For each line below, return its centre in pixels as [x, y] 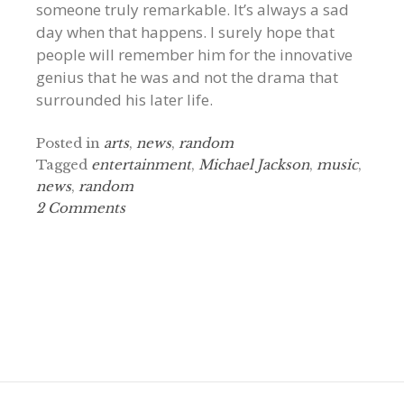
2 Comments [81, 208]
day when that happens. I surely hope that [185, 32]
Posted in [70, 143]
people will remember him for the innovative [194, 55]
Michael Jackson [254, 165]
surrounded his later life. [124, 100]
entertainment [141, 165]
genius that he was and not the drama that [187, 77]
